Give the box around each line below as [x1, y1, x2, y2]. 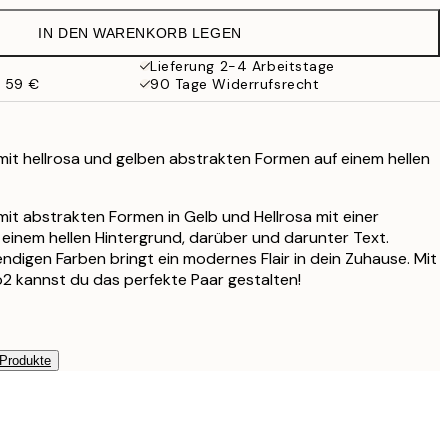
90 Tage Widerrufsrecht [150, 75, 320, 93]
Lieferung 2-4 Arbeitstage [150, 57, 335, 75]
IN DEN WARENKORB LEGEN [38, 25, 242, 41]
